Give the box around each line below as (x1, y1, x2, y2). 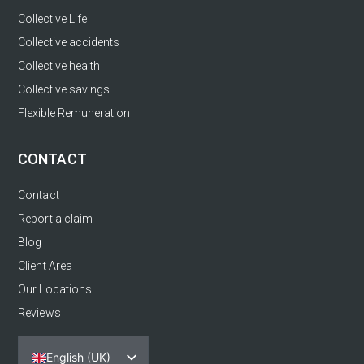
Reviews (18, 305, 61, 319)
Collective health (18, 58, 100, 72)
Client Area (18, 258, 73, 272)
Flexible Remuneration (18, 106, 130, 119)
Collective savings (18, 82, 110, 96)
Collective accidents (18, 35, 119, 49)
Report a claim (18, 211, 93, 225)
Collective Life (18, 11, 87, 25)
